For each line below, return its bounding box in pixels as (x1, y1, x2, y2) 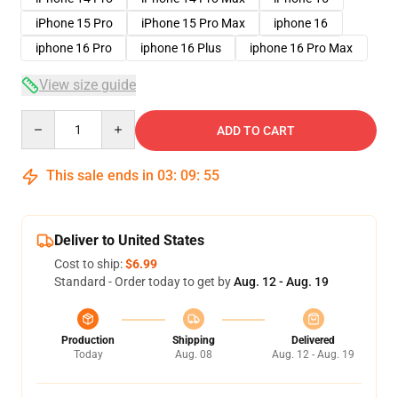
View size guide (39, 76, 136, 93)
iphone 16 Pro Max (250, 41, 353, 55)
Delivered (291, 334, 335, 346)
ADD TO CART (217, 123, 295, 138)
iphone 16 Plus (140, 41, 221, 55)
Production (61, 334, 115, 346)
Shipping (171, 334, 215, 346)
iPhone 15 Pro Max (141, 16, 245, 30)
